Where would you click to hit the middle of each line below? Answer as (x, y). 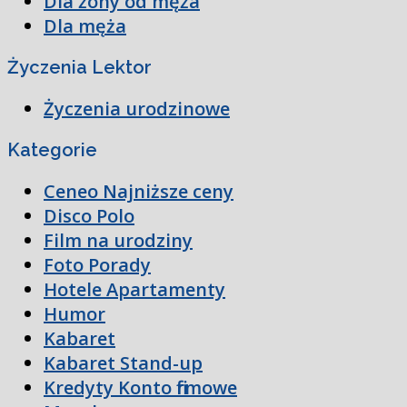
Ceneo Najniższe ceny (139, 191)
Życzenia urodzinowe (137, 108)
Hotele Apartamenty (134, 289)
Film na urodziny (118, 240)
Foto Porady (97, 264)
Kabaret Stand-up (123, 362)
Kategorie (52, 149)
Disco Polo (89, 215)
